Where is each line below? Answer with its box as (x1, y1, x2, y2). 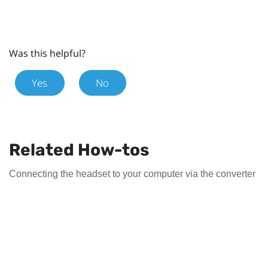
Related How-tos (9, 139, 149, 160)
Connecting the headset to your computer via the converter (9, 168, 255, 179)
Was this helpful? (9, 46, 86, 60)
